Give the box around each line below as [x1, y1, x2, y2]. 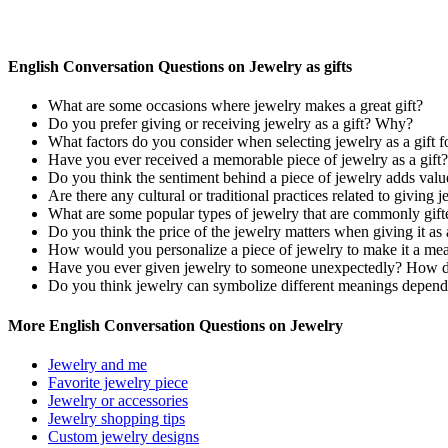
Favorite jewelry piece [48, 373, 188, 391]
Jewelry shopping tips [48, 409, 185, 427]
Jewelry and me [48, 355, 147, 373]
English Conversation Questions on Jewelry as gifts [8, 58, 352, 76]
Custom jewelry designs [48, 427, 199, 445]
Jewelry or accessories [48, 391, 188, 409]
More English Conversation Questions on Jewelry [8, 316, 343, 334]
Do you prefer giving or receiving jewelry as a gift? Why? [48, 115, 413, 133]
